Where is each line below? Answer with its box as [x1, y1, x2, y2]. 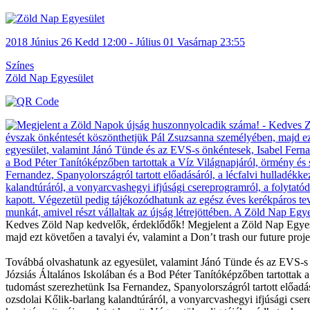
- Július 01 [129, 35, 174, 48]
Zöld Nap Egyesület [6, 71, 93, 84]
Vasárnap [177, 35, 217, 48]
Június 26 [30, 35, 72, 48]
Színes [6, 59, 34, 71]
